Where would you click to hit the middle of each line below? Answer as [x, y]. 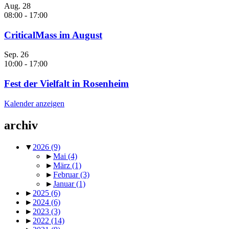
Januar [65, 184]
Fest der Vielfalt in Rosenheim [66, 84]
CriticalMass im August [53, 35]
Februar [67, 174]
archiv [21, 125]
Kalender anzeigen [34, 103]
